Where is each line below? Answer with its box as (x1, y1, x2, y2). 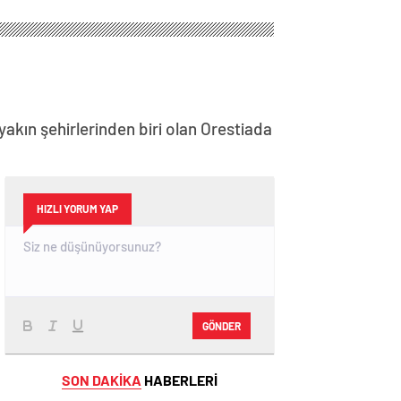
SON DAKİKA (62, 371, 141, 388)
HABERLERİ (141, 371, 218, 388)
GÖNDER (202, 319, 241, 332)
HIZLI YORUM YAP (37, 202, 118, 215)
